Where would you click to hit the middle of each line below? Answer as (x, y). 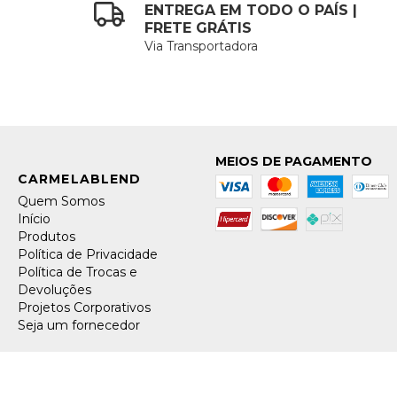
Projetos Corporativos (84, 307)
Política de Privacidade (88, 254)
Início (34, 218)
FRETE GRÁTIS (198, 27)
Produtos (47, 236)
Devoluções (54, 289)
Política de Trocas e (78, 272)
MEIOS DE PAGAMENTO (293, 161)
